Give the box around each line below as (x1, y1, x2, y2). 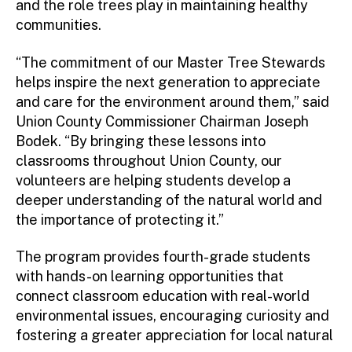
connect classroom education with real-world (16, 288, 310, 305)
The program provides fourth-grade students (16, 248, 310, 266)
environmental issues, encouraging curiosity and (16, 307, 329, 324)
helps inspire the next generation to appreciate (16, 73, 321, 90)
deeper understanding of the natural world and (16, 191, 322, 208)
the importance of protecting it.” (16, 211, 224, 228)
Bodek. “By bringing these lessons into (16, 132, 266, 149)
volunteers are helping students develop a (16, 171, 291, 189)
